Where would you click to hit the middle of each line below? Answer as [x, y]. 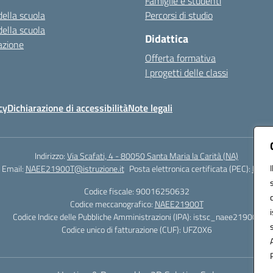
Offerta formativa [180, 58]
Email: [13, 168]
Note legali [150, 108]
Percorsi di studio [179, 15]
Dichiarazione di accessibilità [68, 108]
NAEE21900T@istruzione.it [75, 168]
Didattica [167, 39]
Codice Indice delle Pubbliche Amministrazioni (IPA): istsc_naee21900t [136, 217]
